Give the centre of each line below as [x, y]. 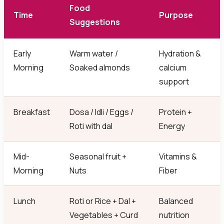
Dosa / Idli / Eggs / [102, 112]
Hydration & [180, 54]
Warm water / [94, 54]
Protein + [176, 112]
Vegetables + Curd [104, 215]
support [174, 82]
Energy [172, 126]
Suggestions [95, 22]
